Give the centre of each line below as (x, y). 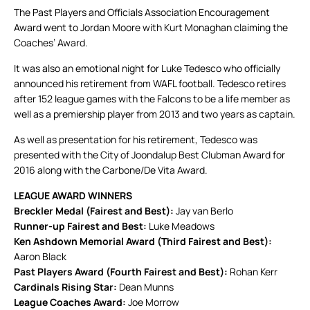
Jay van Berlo (203, 211)
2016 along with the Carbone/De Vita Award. (111, 170)
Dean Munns (146, 287)
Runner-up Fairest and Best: (81, 226)
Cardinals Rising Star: (66, 287)
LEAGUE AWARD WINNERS (73, 196)
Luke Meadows (182, 226)
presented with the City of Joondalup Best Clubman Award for (149, 155)
